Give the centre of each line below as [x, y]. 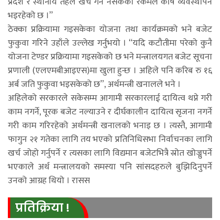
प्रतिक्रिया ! [42, 207]
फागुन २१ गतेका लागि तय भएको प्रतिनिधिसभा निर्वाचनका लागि [110, 139]
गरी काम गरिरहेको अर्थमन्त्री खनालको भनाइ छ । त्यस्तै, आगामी [110, 125]
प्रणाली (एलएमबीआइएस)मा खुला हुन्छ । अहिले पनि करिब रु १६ [110, 70]
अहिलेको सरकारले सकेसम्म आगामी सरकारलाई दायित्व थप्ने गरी [110, 98]
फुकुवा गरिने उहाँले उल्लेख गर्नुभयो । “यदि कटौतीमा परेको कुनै [110, 43]
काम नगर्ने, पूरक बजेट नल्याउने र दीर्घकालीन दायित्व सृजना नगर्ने [110, 112]
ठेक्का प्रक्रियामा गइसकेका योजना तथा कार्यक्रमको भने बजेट [110, 29]
